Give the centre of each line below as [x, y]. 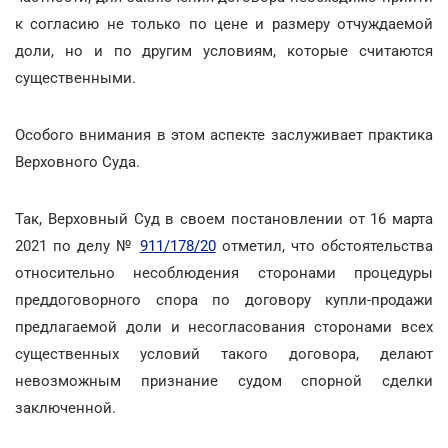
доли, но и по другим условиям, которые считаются [224, 51]
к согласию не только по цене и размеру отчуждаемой [224, 24]
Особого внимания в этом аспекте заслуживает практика [224, 135]
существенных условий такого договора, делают [224, 354]
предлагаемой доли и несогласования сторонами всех [224, 327]
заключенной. [65, 408]
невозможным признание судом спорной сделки [224, 381]
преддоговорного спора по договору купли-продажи [224, 300]
